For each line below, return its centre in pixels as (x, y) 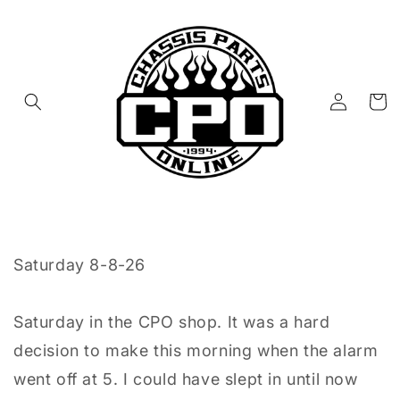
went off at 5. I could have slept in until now (186, 379)
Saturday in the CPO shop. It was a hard (172, 321)
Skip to (51, 12)
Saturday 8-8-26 (79, 264)
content (54, 28)
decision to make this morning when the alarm (196, 350)
